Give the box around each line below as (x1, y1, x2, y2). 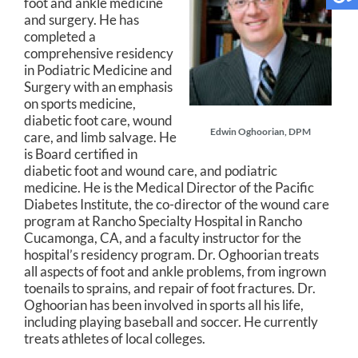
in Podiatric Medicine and (24, 62, 173, 78)
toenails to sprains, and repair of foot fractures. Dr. (24, 280, 316, 296)
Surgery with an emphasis (24, 78, 173, 95)
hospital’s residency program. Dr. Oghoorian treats (24, 246, 319, 263)
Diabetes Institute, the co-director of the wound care (24, 196, 329, 213)
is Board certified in (24, 145, 137, 162)
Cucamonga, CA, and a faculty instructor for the (24, 229, 301, 246)
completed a (24, 28, 96, 45)
